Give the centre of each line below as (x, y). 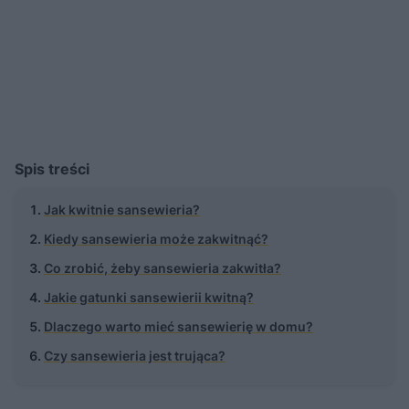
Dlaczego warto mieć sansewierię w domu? (178, 326)
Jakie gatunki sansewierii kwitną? (149, 297)
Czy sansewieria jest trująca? (135, 355)
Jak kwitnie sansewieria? (122, 209)
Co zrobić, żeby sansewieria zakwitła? (163, 267)
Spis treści (52, 168)
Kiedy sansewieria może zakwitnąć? (156, 238)
